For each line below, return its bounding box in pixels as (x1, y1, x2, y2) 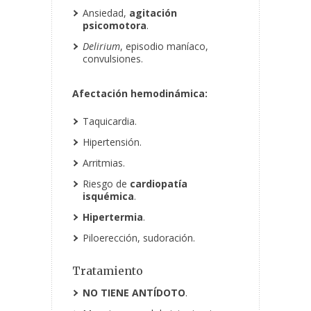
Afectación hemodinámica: (72, 87, 208, 101)
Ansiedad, (83, 6, 129, 20)
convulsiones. (83, 52, 143, 66)
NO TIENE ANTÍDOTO (83, 286, 185, 300)
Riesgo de (83, 177, 130, 191)
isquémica (83, 190, 134, 203)
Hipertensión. (83, 135, 142, 149)
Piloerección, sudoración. (83, 231, 195, 245)
